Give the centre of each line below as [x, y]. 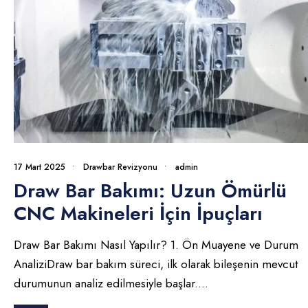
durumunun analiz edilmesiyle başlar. [106, 283]
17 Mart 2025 [40, 167]
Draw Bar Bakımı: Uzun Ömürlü [150, 190]
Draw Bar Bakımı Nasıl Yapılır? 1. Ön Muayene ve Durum [156, 244]
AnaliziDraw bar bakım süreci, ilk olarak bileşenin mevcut [156, 264]
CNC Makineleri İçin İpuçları [138, 213]
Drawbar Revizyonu [120, 167]
